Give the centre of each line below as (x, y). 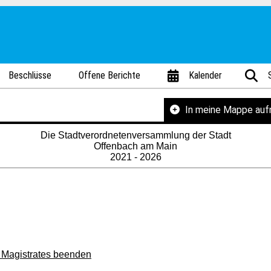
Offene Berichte (110, 75)
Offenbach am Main (135, 146)
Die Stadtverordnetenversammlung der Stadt (135, 135)
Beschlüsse (30, 75)
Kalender (206, 75)
